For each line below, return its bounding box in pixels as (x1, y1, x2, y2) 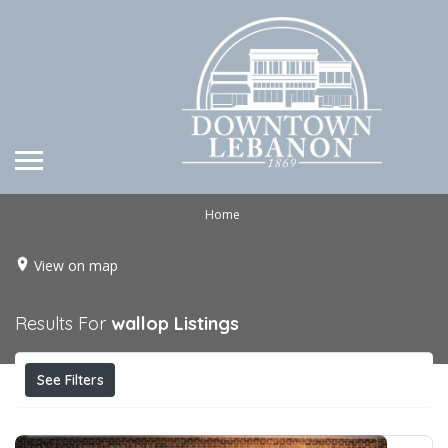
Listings (174, 311, 239, 335)
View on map (34, 255, 118, 275)
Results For (15, 311, 111, 335)
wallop (111, 311, 169, 335)
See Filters (36, 370, 104, 389)
